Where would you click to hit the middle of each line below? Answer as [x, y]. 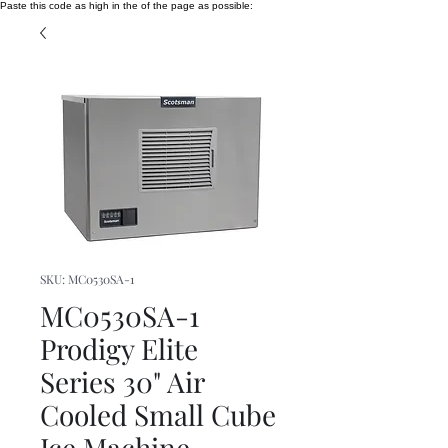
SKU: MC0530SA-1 [87, 279]
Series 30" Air [122, 381]
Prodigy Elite [119, 348]
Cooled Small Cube [158, 414]
